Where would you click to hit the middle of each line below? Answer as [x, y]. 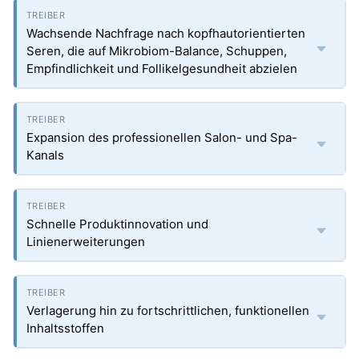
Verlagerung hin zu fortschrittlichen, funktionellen [168, 311]
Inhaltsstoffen [65, 328]
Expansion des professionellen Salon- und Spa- [162, 137]
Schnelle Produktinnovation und [117, 224]
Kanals [45, 155]
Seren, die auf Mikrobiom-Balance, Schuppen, [157, 51]
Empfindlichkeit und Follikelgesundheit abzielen [162, 69]
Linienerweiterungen [86, 242]
